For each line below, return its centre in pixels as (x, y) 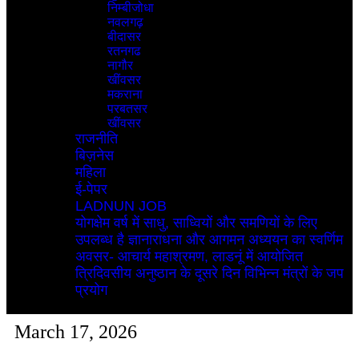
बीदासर (125, 36)
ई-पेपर (92, 189)
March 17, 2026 (76, 332)
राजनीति (97, 139)
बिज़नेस (95, 155)
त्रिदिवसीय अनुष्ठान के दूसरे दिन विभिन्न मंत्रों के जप (210, 273)
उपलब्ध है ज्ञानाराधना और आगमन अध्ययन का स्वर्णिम (210, 240)
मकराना (125, 94)
